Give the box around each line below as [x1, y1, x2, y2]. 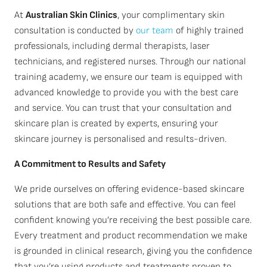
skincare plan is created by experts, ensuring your [14, 118, 218, 129]
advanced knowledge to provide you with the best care [14, 87, 238, 98]
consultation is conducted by [14, 25, 136, 36]
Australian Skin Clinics [26, 10, 117, 21]
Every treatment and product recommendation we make [14, 230, 247, 241]
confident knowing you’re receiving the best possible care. [14, 215, 252, 226]
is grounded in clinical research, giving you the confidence [14, 246, 252, 257]
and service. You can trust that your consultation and [14, 103, 232, 114]
